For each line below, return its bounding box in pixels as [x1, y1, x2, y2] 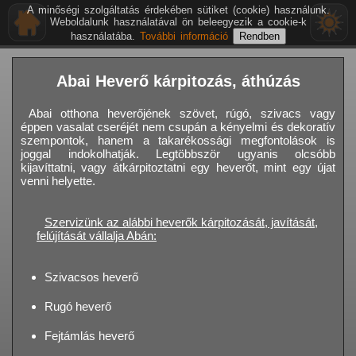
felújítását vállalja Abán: [37, 229, 157, 243]
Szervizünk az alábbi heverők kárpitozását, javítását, [44, 215, 318, 230]
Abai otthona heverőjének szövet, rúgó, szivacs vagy [29, 106, 335, 121]
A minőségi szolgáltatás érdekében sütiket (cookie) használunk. [26, 4, 330, 16]
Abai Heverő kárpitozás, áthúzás [56, 72, 300, 91]
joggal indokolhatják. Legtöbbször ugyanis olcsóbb [21, 147, 335, 161]
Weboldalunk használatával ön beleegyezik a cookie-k [49, 16, 307, 28]
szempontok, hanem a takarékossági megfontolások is [21, 133, 335, 148]
